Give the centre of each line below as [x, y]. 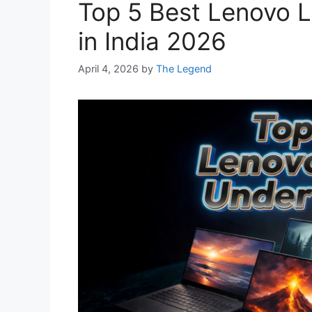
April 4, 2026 [108, 68]
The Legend [184, 68]
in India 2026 [152, 41]
